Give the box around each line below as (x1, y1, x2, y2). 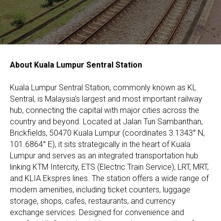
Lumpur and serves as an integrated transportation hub (10, 150, 198, 160)
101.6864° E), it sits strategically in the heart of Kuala (10, 139, 190, 149)
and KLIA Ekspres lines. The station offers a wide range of (10, 173, 209, 183)
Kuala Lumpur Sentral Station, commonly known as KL (10, 82, 196, 92)
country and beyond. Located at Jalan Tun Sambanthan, (10, 116, 203, 126)
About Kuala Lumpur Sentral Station (10, 60, 142, 70)
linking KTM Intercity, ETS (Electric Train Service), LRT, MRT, (10, 162, 209, 172)
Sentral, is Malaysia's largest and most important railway (10, 94, 202, 104)
